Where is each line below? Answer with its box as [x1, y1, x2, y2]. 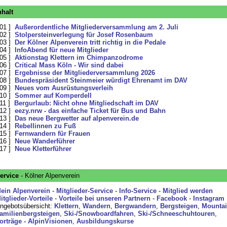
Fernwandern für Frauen [14, 130, 90, 137]
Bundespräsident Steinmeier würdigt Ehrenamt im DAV [14, 77, 187, 84]
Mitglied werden [162, 187, 213, 195]
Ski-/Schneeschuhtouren [137, 210, 215, 217]
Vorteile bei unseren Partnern [58, 195, 150, 202]
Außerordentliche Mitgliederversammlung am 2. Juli [14, 23, 178, 31]
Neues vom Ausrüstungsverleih [14, 84, 113, 92]
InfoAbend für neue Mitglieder [14, 46, 108, 54]
